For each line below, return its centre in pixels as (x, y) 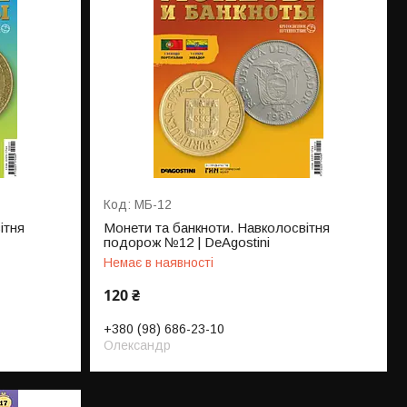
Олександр (138, 346)
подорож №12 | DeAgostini (187, 243)
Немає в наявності (159, 263)
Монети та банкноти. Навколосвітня (217, 228)
